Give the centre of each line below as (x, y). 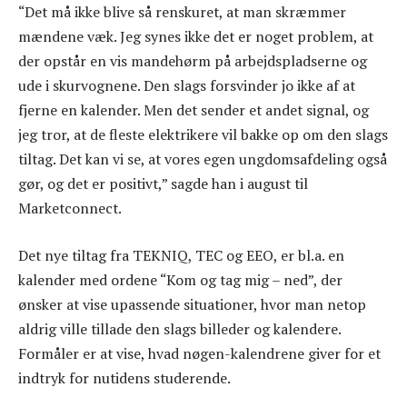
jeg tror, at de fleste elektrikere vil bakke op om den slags (203, 135)
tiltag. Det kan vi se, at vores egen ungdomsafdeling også (203, 159)
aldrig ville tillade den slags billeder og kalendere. (179, 328)
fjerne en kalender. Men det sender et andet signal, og (194, 110)
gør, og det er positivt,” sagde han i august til (163, 184)
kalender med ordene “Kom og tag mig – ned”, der (180, 279)
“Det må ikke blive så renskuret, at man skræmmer (182, 12)
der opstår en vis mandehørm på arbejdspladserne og (193, 61)
